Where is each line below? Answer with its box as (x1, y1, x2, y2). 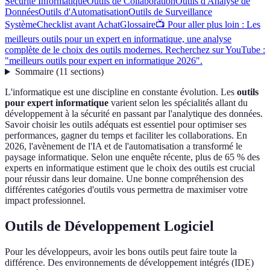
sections (70, 66, 101, 77)
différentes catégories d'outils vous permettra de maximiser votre (5, 184, 248, 195)
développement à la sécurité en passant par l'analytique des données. (5, 108, 263, 119)
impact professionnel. (5, 195, 86, 206)
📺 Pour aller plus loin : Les (155, 19, 260, 30)
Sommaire (14, 66, 54, 77)
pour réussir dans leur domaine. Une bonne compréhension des (5, 174, 243, 184)
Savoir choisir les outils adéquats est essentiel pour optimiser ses (5, 119, 246, 130)
